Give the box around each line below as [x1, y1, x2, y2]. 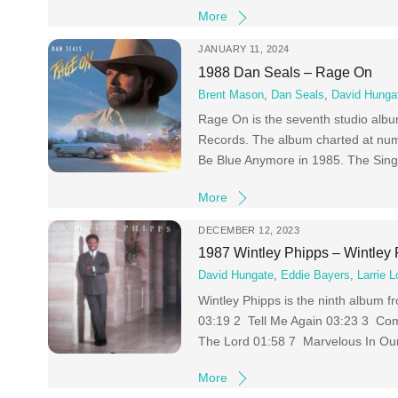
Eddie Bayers [281, 269, 351, 283]
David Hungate [198, 269, 275, 283]
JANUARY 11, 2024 [198, 44, 290, 55]
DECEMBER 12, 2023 [198, 224, 299, 235]
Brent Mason [198, 89, 265, 102]
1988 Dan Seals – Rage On [198, 63, 373, 80]
